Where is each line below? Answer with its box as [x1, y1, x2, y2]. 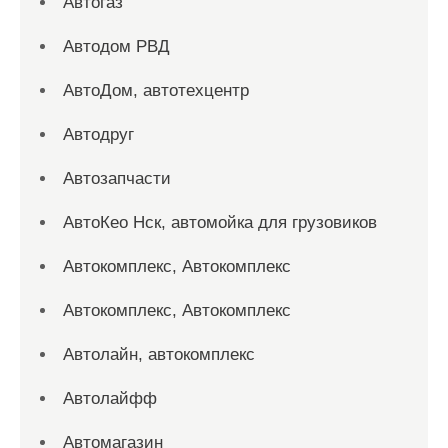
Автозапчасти [63, 169, 171, 188]
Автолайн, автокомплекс [63, 345, 255, 364]
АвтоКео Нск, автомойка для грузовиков [63, 213, 377, 232]
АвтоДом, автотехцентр [63, 81, 249, 100]
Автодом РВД [63, 37, 170, 56]
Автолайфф [63, 389, 157, 408]
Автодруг [63, 125, 134, 144]
